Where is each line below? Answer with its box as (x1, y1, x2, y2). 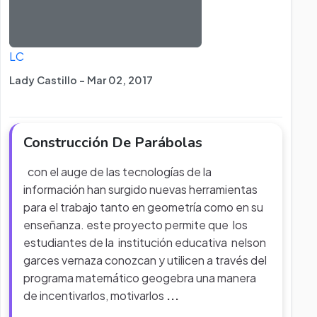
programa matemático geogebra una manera (23, 270, 256, 285)
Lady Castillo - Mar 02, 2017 (9, 74, 153, 86)
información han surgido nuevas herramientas (23, 182, 258, 197)
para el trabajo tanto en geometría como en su (23, 200, 263, 214)
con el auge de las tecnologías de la (23, 164, 212, 179)
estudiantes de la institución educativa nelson (23, 235, 266, 250)
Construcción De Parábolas (23, 133, 202, 152)
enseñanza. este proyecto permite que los (23, 217, 248, 232)
